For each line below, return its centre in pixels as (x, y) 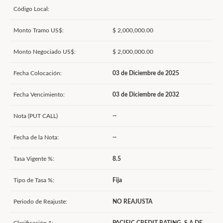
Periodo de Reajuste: (40, 202)
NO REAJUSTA (132, 202)
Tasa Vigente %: (34, 159)
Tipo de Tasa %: (34, 180)
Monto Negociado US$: (45, 52)
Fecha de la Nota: (36, 137)
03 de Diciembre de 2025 (146, 73)
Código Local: (31, 9)
